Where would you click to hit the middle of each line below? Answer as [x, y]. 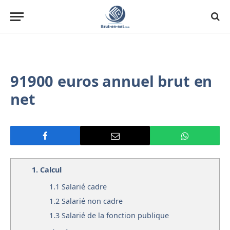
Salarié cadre [84, 187]
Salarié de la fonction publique [115, 216]
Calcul [51, 170]
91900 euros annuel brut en [111, 81]
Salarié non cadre [92, 201]
